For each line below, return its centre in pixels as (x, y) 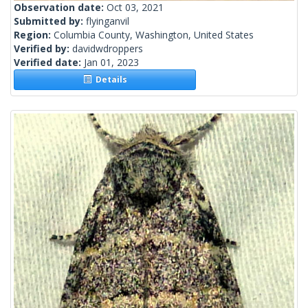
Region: (34, 35)
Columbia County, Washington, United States (154, 35)
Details (109, 80)
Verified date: (49, 63)
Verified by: (43, 49)
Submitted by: (50, 21)
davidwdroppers (108, 49)
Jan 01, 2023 (111, 63)
